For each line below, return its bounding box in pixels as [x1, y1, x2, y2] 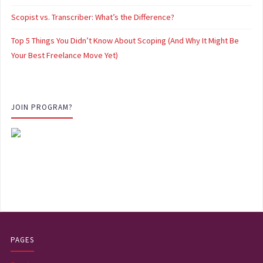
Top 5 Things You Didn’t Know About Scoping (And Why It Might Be [11, 35, 239, 46]
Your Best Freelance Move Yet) [11, 50, 118, 61]
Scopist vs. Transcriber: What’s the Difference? [11, 11, 174, 22]
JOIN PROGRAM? [11, 102, 73, 112]
